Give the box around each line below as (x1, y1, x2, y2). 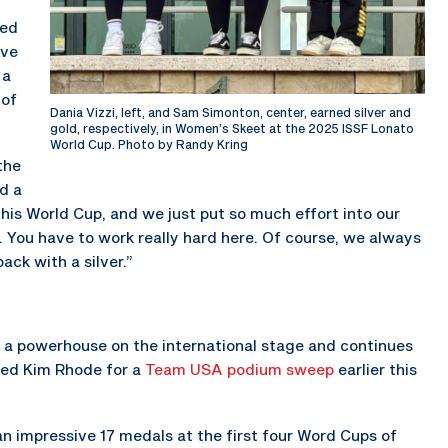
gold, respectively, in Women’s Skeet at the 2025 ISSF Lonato (50, 120, 414, 135)
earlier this (334, 359, 417, 378)
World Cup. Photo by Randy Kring (50, 136, 248, 151)
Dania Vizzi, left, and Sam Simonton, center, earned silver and (50, 104, 411, 119)
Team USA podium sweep (145, 359, 334, 378)
